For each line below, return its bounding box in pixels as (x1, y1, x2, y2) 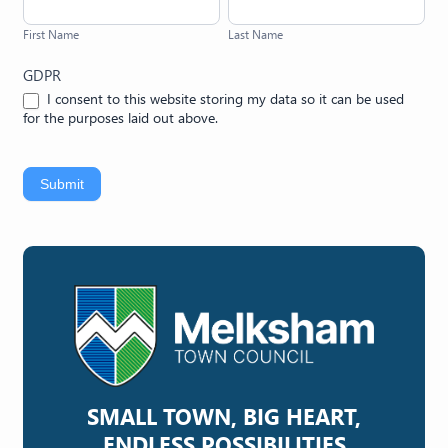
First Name (23, 27, 79, 42)
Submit (40, 175, 84, 192)
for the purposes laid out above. (23, 107, 218, 127)
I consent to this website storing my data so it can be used (43, 89, 404, 108)
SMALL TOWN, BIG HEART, (87, 401, 361, 432)
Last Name (227, 27, 283, 42)
